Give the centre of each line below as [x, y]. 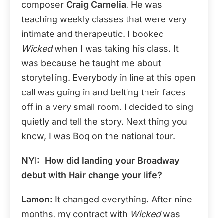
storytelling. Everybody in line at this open [109, 77]
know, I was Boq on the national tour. [98, 136]
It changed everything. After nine [122, 199]
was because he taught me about [91, 63]
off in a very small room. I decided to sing [107, 107]
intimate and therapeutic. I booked [93, 34]
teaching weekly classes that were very [104, 19]
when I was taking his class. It [115, 48]
